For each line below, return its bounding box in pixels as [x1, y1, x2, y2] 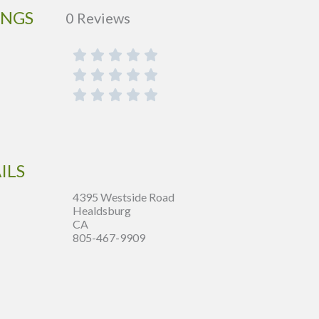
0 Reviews [66, 9, 130, 26]
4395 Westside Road [73, 190, 174, 204]
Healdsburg [73, 204, 131, 218]
